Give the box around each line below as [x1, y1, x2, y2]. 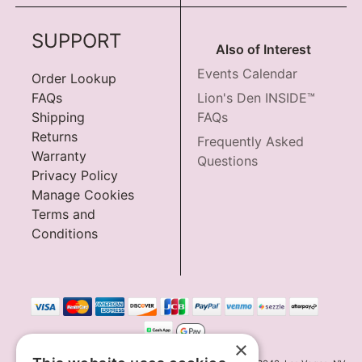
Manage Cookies [32, 186, 135, 203]
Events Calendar [197, 65, 297, 82]
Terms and [32, 205, 96, 222]
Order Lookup [32, 69, 117, 86]
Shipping [32, 108, 86, 125]
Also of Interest [216, 40, 312, 57]
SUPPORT [32, 28, 122, 53]
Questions [197, 152, 258, 169]
